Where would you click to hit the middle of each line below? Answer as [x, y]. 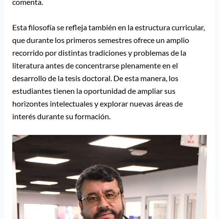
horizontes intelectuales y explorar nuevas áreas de [97, 103]
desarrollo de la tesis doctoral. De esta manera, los [95, 78]
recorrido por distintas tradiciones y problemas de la [99, 52]
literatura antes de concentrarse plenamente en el [95, 65]
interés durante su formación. [61, 116]
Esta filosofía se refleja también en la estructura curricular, [108, 27]
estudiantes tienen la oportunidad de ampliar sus [94, 90]
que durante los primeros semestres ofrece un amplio [100, 40]
